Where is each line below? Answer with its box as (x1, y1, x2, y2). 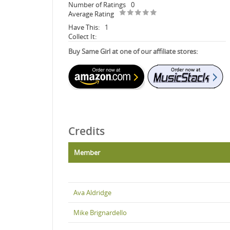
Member (74, 147, 100, 157)
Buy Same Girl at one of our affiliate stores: (68, 46, 198, 56)
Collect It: (68, 31, 97, 41)
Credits (68, 123, 105, 138)
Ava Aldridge (73, 187, 111, 197)
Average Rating (68, 9, 114, 18)
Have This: (68, 22, 100, 32)
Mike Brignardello (73, 207, 127, 217)
